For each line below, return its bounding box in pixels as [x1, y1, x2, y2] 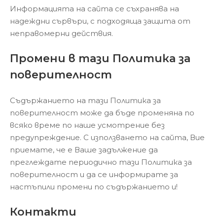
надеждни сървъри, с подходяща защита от [10, 16, 190, 26]
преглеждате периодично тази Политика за [10, 157, 192, 167]
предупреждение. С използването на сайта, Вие [10, 132, 205, 142]
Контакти [10, 205, 76, 219]
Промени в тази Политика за [10, 52, 190, 65]
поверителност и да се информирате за [10, 169, 178, 179]
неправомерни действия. [10, 28, 113, 38]
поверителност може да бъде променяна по [10, 108, 194, 117]
